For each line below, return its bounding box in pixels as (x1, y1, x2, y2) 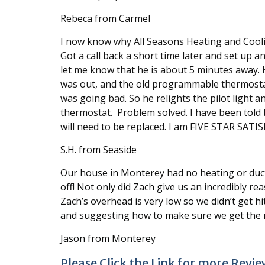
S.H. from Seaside (60, 143, 137, 156)
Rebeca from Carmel (60, 11, 150, 25)
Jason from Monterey (60, 231, 156, 245)
